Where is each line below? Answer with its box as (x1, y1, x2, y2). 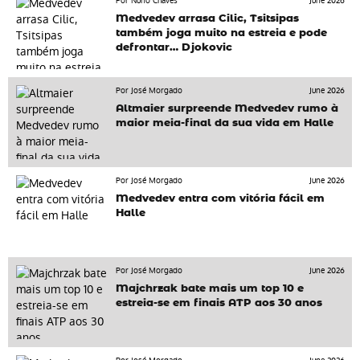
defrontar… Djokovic (116, 43, 233, 54)
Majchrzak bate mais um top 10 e (116, 284, 305, 295)
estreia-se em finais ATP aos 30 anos (116, 298, 323, 309)
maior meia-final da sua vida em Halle (116, 118, 334, 129)
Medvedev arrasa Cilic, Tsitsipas (116, 14, 300, 25)
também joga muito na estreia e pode (116, 28, 328, 39)
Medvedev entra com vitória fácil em (116, 194, 325, 205)
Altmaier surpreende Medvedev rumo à (116, 104, 339, 115)
